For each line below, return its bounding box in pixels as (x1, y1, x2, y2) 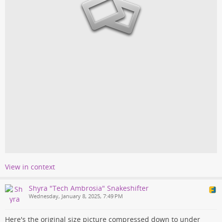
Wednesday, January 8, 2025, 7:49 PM (29, 192, 123, 200)
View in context (5, 162, 55, 171)
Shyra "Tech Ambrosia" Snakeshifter (29, 183, 149, 193)
